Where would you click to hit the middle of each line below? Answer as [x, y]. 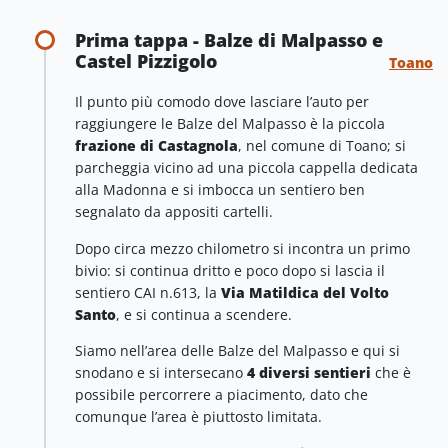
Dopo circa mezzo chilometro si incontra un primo [242, 248]
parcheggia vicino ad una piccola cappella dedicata [246, 168]
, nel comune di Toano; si [322, 146]
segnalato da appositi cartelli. [174, 212]
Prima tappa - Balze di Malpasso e [229, 40]
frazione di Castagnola [156, 146]
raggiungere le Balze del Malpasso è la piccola [230, 124]
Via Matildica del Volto [305, 292]
